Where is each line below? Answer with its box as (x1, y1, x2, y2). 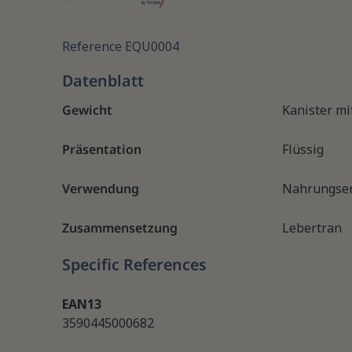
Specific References (61, 254, 207, 276)
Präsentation (61, 141, 141, 159)
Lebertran (281, 219, 342, 237)
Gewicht (61, 101, 112, 119)
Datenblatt (61, 70, 144, 92)
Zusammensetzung (61, 219, 178, 237)
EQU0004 (124, 38, 179, 56)
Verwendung (61, 180, 139, 198)
